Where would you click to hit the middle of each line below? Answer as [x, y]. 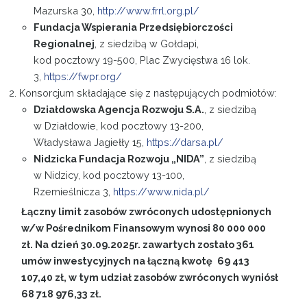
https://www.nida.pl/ [162, 191]
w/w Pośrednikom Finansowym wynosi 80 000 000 [144, 228]
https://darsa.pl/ [185, 142]
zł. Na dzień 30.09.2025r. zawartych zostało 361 [138, 244]
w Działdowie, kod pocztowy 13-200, [119, 125]
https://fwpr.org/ [83, 76]
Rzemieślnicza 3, [74, 191]
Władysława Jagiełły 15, [90, 142]
